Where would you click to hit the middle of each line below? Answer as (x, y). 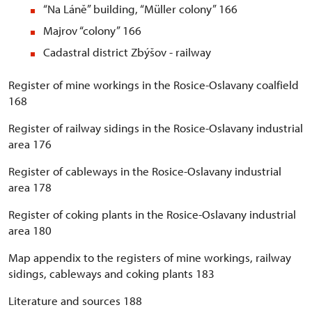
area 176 (30, 144)
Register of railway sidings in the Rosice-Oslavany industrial (156, 128)
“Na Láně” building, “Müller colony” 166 (140, 9)
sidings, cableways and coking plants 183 (111, 274)
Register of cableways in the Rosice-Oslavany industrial (145, 171)
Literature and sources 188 (75, 301)
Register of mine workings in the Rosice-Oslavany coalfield (154, 85)
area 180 (30, 231)
